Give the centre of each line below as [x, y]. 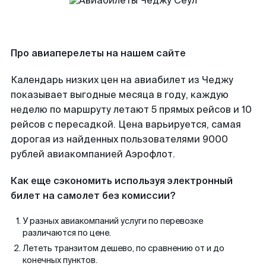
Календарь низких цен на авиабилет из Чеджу [122, 80]
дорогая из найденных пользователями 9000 [119, 139]
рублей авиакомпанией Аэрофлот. [93, 154]
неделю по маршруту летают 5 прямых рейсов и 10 [131, 110]
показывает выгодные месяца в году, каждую [120, 95]
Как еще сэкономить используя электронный [122, 181]
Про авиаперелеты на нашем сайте [98, 53]
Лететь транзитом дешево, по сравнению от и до [123, 248]
